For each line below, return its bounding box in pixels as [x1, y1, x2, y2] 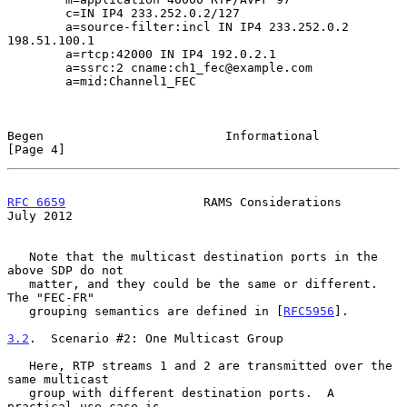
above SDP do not [7, 263, 124, 277]
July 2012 [7, 208, 73, 223]
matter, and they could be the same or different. [7, 276, 29, 291]
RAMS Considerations [65, 194, 342, 209]
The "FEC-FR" [7, 290, 94, 304]
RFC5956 [283, 303, 334, 318]
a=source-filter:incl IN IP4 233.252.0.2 [7, 19, 65, 34]
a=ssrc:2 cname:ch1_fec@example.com [7, 60, 65, 74]
